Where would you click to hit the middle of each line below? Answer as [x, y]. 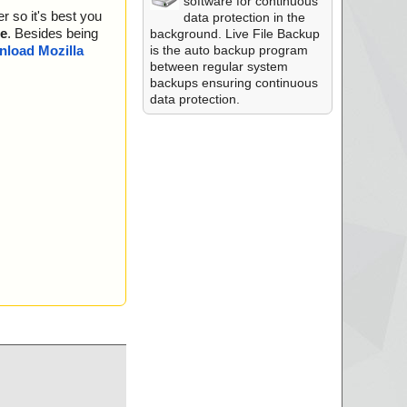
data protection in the [244, 17]
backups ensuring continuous [233, 83]
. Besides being [53, 34]
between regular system [218, 66]
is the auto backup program [228, 50]
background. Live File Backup [234, 34]
